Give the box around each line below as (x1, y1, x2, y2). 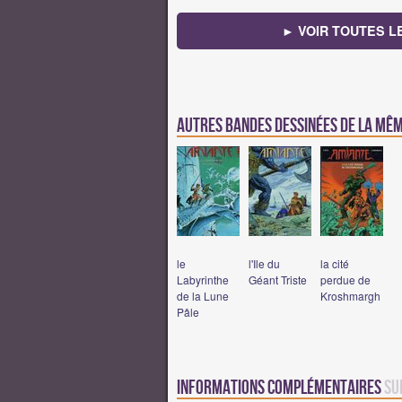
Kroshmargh (320, 287, 380, 303)
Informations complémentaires (177, 376, 384, 399)
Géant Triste (249, 271, 307, 287)
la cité (320, 255, 349, 271)
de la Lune (177, 287, 229, 303)
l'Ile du (249, 255, 280, 271)
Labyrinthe (177, 271, 229, 287)
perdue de (320, 271, 371, 287)
